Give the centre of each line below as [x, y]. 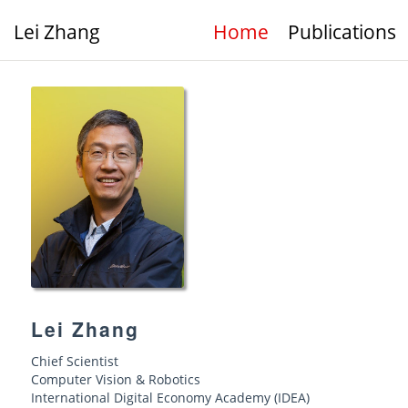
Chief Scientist [75, 362]
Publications [342, 32]
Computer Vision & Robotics [116, 380]
